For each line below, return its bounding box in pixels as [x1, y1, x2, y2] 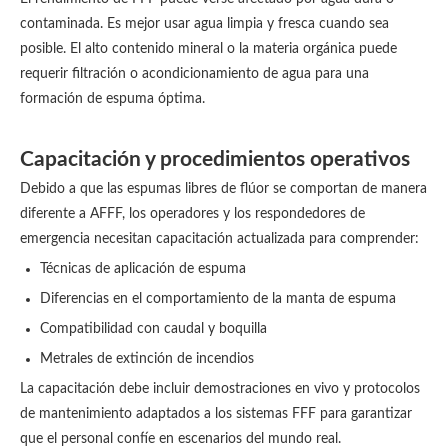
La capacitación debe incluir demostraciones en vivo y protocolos [20, 382, 420, 396]
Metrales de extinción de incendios [40, 352, 254, 366]
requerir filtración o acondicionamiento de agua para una [20, 67, 369, 81]
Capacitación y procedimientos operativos [20, 149, 410, 170]
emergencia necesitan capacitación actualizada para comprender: [20, 232, 419, 246]
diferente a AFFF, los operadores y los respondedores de [20, 207, 365, 221]
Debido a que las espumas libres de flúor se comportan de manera [20, 182, 427, 196]
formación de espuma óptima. [20, 92, 205, 106]
